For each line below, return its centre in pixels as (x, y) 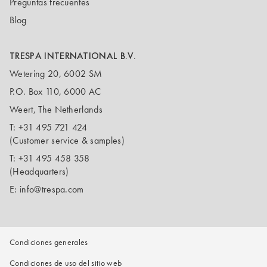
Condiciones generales (49, 242)
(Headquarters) (39, 171)
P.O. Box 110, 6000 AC (55, 91)
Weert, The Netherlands (56, 109)
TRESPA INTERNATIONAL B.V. (73, 56)
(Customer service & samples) (67, 140)
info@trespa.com (52, 189)
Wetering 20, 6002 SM (56, 74)
